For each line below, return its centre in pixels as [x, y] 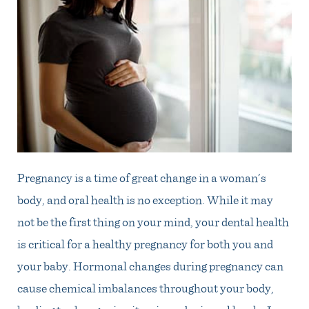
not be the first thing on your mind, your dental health [153, 221]
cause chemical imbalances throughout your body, [146, 287]
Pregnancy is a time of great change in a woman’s [142, 177]
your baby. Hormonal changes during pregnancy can [150, 265]
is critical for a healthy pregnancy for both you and [145, 243]
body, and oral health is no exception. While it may [145, 199]
